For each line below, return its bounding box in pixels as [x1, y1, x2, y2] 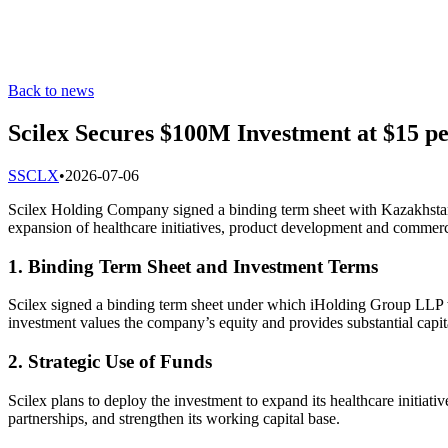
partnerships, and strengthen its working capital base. [8, 409, 340, 427]
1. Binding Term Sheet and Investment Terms [8, 255, 378, 277]
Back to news [8, 82, 94, 99]
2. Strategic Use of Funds [8, 350, 212, 372]
